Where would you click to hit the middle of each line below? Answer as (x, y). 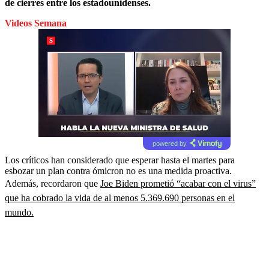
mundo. (19, 212)
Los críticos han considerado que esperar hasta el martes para (120, 160)
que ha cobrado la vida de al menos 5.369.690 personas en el (120, 198)
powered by (169, 143)
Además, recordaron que (53, 183)
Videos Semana (36, 23)
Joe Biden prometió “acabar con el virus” (178, 183)
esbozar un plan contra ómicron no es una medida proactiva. (118, 171)
